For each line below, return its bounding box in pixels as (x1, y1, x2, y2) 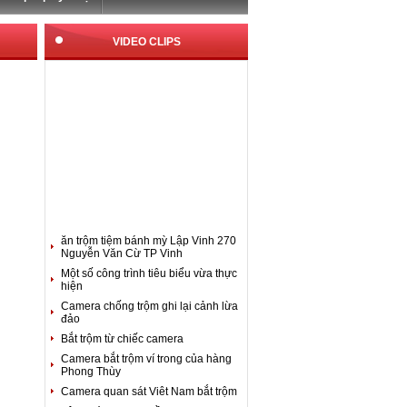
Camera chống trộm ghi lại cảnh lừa (61, 300, 238, 313)
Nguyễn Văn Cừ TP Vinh (61, 247, 183, 260)
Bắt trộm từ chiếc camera (61, 333, 184, 345)
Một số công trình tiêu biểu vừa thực (61, 267, 237, 280)
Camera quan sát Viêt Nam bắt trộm (61, 385, 237, 398)
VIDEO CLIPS (112, 35, 181, 48)
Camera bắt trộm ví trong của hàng (61, 352, 232, 365)
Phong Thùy (61, 365, 121, 378)
